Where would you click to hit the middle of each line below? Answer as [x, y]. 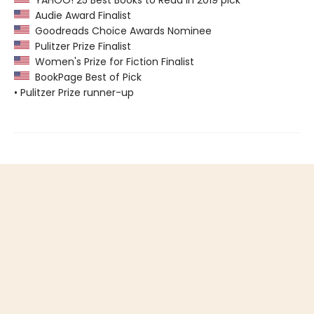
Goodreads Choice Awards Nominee [121, 31]
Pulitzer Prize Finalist [80, 47]
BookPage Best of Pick [86, 77]
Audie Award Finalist [80, 16]
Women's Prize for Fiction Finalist [112, 62]
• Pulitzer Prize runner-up [74, 93]
